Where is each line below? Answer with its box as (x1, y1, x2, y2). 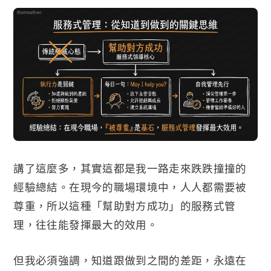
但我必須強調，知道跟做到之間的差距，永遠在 (13, 252, 247, 267)
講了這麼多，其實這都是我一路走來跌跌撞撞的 (13, 160, 247, 175)
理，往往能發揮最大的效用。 (13, 217, 158, 232)
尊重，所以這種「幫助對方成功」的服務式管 (13, 198, 236, 213)
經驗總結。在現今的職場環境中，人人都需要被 (13, 179, 247, 194)
